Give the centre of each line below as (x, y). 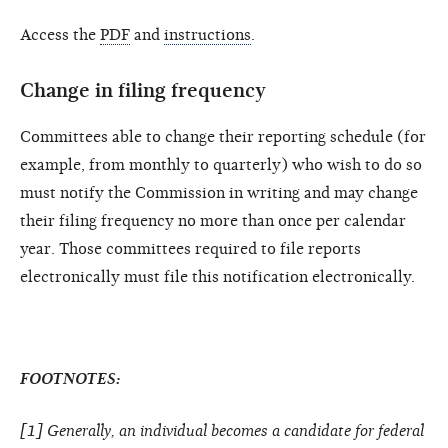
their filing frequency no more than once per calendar (213, 220)
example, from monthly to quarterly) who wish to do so (221, 164)
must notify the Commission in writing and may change (219, 192)
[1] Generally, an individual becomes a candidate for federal (222, 430)
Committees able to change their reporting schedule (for (223, 136)
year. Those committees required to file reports (190, 248)
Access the (60, 34)
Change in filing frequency (143, 90)
